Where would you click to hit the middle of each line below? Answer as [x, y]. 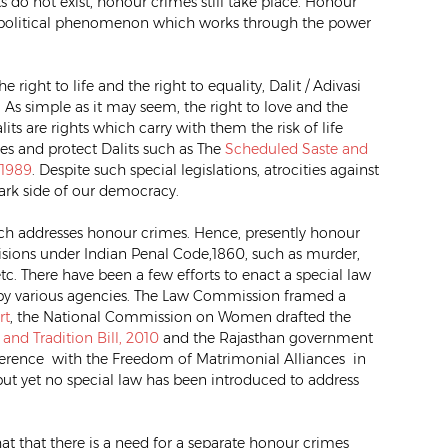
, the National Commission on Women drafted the [180, 316]
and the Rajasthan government [266, 337]
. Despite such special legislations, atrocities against [205, 169]
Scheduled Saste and [296, 148]
